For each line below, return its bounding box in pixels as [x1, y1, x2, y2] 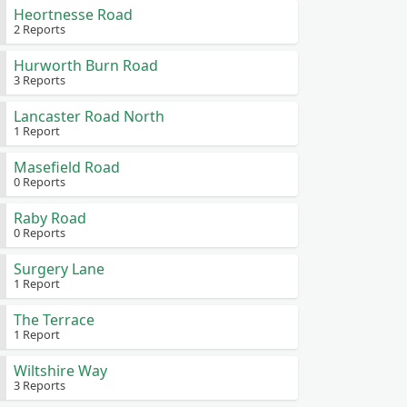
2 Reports [13, 21, 65, 37]
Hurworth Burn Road [13, 55, 158, 75]
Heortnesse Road [13, 5, 133, 25]
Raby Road [13, 208, 86, 228]
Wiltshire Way [13, 361, 107, 381]
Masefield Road [13, 157, 120, 177]
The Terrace [13, 310, 94, 330]
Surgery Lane [13, 259, 104, 279]
